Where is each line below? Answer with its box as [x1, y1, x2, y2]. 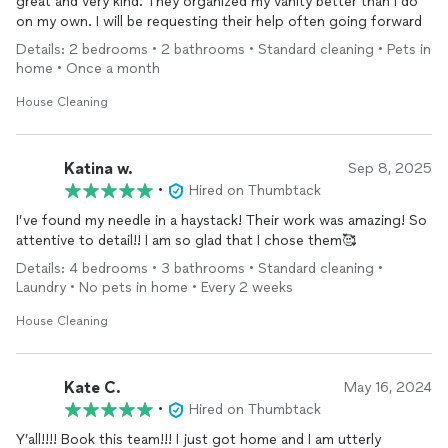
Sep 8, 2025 [348, 160, 432, 177]
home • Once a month [16, 60, 160, 77]
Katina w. [64, 158, 133, 178]
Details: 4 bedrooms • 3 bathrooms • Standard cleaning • [16, 260, 383, 277]
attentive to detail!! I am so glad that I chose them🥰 [16, 232, 356, 249]
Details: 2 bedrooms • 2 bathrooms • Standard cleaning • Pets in [16, 41, 431, 58]
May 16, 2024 [344, 379, 432, 396]
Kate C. [64, 377, 121, 397]
